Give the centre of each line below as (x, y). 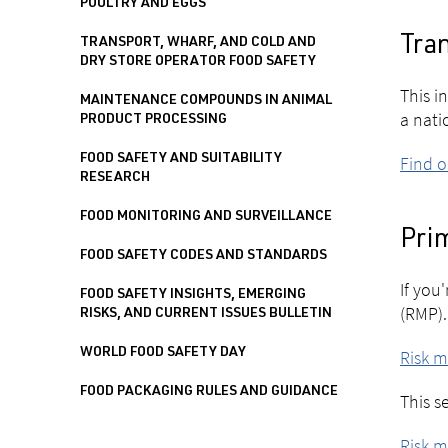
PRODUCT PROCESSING (153, 120)
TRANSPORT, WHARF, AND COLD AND (198, 43)
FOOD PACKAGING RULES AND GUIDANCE (209, 392)
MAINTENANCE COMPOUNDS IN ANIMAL (206, 101)
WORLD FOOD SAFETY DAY (163, 353)
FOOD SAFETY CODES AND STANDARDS (203, 256)
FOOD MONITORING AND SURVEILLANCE (206, 217)
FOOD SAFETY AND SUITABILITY (181, 159)
